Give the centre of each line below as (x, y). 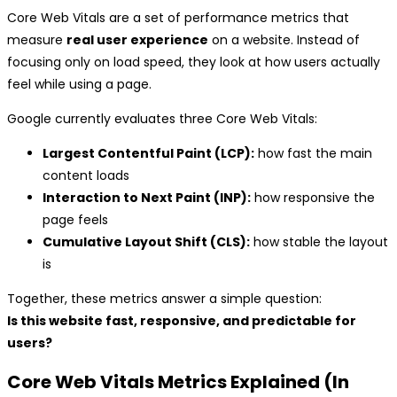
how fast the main (313, 153)
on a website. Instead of (284, 39)
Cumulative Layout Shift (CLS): (146, 241)
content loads (86, 175)
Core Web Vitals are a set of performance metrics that (178, 17)
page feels (75, 219)
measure (37, 39)
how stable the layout (319, 241)
